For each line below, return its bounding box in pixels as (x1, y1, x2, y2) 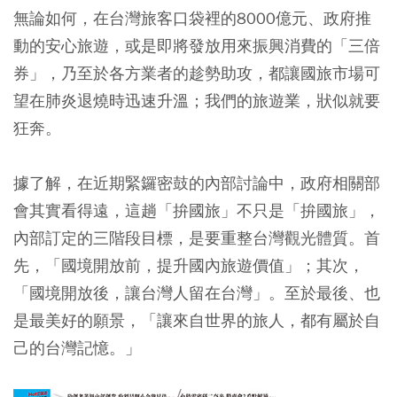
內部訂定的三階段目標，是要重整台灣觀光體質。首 (13, 228, 380, 248)
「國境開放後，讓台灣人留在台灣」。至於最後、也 (13, 283, 380, 303)
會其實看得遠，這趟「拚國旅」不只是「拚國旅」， (13, 200, 380, 221)
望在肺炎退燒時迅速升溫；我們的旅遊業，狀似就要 (13, 90, 380, 111)
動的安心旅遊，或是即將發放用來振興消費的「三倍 (13, 35, 380, 56)
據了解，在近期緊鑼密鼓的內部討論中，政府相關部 (13, 173, 380, 193)
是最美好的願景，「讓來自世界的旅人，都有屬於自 (13, 310, 380, 331)
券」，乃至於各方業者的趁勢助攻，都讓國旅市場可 (13, 63, 380, 83)
